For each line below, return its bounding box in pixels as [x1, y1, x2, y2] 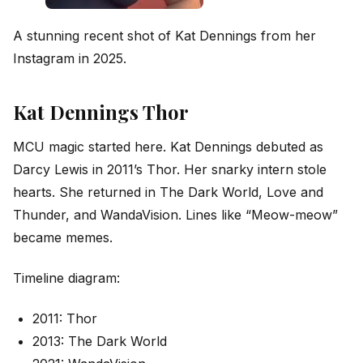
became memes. [13, 228, 113, 246]
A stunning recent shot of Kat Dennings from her [13, 27, 316, 44]
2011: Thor [32, 310, 97, 327]
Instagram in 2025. [13, 49, 126, 66]
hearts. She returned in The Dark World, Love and [13, 183, 323, 200]
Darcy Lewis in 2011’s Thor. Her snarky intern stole [13, 160, 327, 177]
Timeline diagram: [13, 269, 120, 286]
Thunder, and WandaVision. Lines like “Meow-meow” [13, 206, 338, 223]
